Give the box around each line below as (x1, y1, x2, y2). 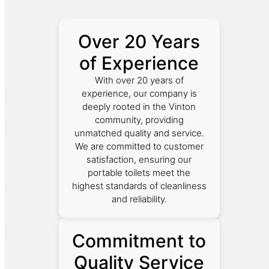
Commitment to (72, 229, 207, 252)
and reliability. (111, 193, 167, 205)
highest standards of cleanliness (71, 180, 207, 192)
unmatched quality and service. (74, 127, 204, 139)
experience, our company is (81, 87, 197, 99)
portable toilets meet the (88, 166, 191, 178)
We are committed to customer (74, 140, 204, 152)
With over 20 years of (94, 74, 184, 86)
